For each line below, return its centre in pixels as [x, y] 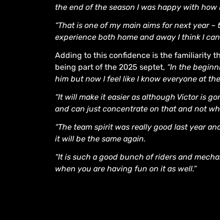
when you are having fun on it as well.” [126, 169]
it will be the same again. [100, 139]
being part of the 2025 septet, [111, 67]
